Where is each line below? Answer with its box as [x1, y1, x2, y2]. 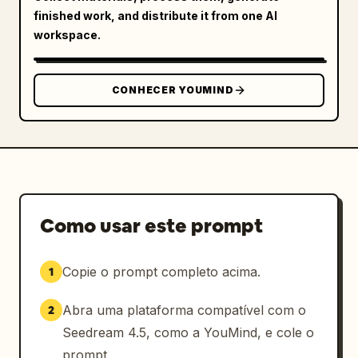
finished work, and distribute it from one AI [34, 9, 277, 22]
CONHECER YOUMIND [111, 84, 234, 96]
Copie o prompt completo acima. [62, 264, 261, 280]
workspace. [34, 28, 101, 42]
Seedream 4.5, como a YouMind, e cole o [62, 324, 314, 340]
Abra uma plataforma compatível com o [62, 302, 306, 318]
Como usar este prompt [40, 213, 263, 238]
